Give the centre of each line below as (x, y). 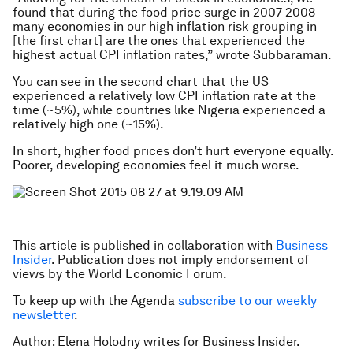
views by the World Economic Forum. (120, 274)
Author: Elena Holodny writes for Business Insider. (158, 342)
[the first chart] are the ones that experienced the (159, 41)
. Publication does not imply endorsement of (180, 260)
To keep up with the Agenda (95, 301)
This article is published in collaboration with (144, 245)
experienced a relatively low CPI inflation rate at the (164, 96)
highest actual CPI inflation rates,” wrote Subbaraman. (172, 55)
